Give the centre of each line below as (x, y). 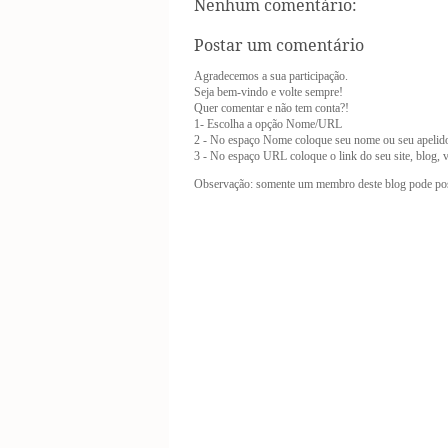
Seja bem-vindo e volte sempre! (268, 91)
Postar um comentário (279, 44)
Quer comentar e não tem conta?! (271, 107)
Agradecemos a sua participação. (271, 75)
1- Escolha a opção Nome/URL (268, 123)
